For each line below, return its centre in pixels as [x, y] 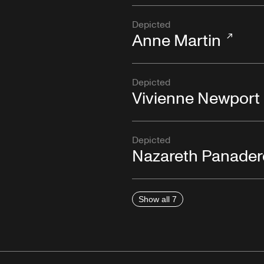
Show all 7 [158, 199]
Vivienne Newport [196, 99]
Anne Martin [176, 41]
